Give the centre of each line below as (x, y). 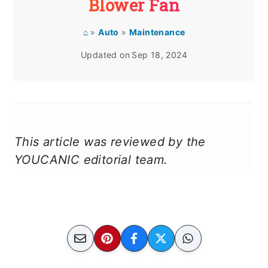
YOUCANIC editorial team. (91, 160)
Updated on (105, 55)
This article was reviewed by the (110, 142)
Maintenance (157, 32)
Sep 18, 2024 (159, 55)
